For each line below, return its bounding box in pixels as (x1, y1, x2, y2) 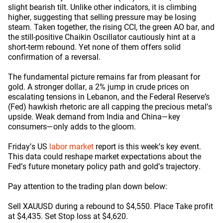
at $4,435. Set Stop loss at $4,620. (8, 212, 128, 221)
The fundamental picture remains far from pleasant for (8, 72, 200, 82)
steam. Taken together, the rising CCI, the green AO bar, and (8, 22, 215, 32)
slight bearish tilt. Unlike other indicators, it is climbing (8, 2, 197, 12)
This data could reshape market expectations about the (8, 152, 201, 161)
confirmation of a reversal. (8, 52, 101, 62)
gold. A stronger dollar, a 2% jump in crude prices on (8, 82, 189, 92)
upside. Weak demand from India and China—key (8, 112, 180, 121)
